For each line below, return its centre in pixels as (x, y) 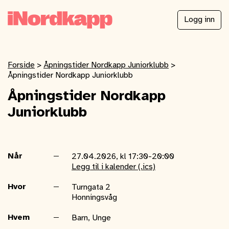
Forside (21, 65)
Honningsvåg (94, 198)
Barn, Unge (91, 218)
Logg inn (199, 20)
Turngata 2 (91, 187)
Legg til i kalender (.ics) (113, 167)
